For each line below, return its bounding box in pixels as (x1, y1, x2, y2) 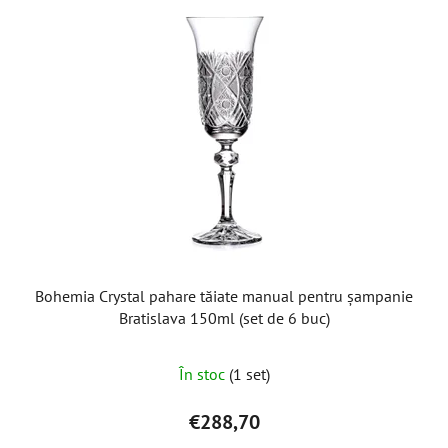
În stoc (178, 363, 229, 384)
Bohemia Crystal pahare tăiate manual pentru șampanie (35, 285, 413, 306)
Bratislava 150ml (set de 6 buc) (118, 307, 330, 328)
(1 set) (228, 363, 270, 384)
